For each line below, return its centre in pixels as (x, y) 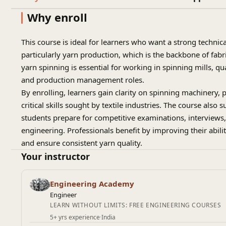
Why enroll (57, 17)
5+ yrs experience (75, 217)
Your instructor (55, 156)
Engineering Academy (92, 184)
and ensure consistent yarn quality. (82, 143)
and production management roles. (83, 80)
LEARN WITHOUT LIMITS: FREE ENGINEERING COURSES (136, 205)
